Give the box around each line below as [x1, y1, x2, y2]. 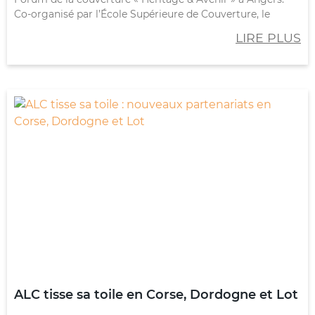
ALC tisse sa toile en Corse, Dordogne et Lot [14, 286, 298, 302]
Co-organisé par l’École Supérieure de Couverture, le [14, 7, 270, 20]
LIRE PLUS [236, 30, 301, 45]
